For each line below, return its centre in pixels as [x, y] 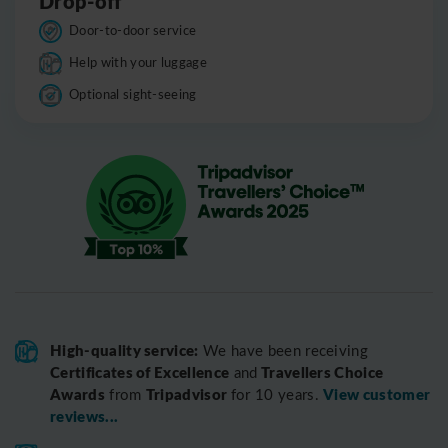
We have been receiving [283, 350]
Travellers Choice [320, 372]
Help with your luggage [138, 62]
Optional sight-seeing [133, 94]
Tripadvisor [188, 394]
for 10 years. [277, 394]
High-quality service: [124, 350]
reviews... [84, 416]
